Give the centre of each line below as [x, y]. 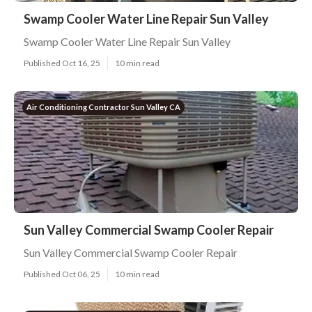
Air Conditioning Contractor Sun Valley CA [103, 107]
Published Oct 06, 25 [62, 274]
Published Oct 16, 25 [62, 63]
